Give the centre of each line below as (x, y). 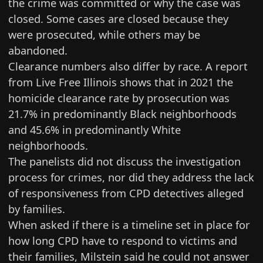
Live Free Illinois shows (94, 82)
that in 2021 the (193, 82)
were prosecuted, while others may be (104, 34)
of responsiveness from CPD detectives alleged (126, 193)
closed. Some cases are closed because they (119, 18)
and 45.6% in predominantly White (95, 129)
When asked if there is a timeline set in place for (129, 224)
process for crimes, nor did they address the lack (131, 177)
